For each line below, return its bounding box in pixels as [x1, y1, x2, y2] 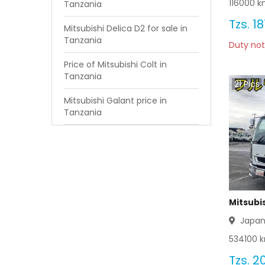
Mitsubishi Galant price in [64, 95, 167, 106]
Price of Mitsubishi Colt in [64, 59, 167, 70]
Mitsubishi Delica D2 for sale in [64, 22, 188, 34]
